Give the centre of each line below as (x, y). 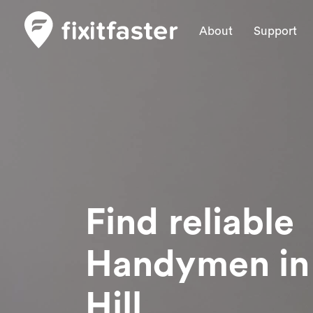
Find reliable (190, 223)
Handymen (182, 265)
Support (275, 31)
